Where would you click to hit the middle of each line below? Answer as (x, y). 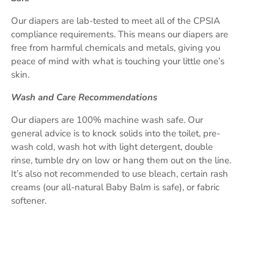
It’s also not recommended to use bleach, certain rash (120, 174)
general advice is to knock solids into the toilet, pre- (116, 134)
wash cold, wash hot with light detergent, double (112, 147)
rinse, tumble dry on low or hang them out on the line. (121, 161)
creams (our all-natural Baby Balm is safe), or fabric (115, 187)
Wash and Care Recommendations (85, 98)
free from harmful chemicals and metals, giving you (116, 48)
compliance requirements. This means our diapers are (120, 35)
